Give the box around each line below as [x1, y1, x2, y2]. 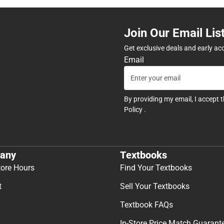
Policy [124, 105, 144, 113]
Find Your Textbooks [120, 162, 192, 172]
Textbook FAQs [120, 199, 173, 209]
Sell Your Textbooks [120, 181, 189, 191]
